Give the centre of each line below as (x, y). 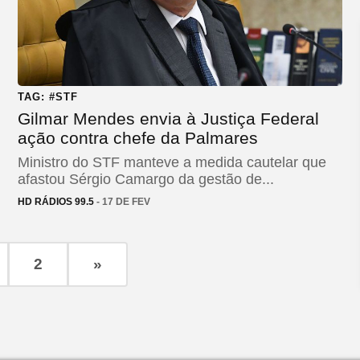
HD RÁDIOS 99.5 (56, 201)
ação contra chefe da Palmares (138, 137)
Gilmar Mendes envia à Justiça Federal (168, 118)
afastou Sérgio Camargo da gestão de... (146, 179)
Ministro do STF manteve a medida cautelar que (172, 162)
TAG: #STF (48, 96)
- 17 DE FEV (122, 201)
